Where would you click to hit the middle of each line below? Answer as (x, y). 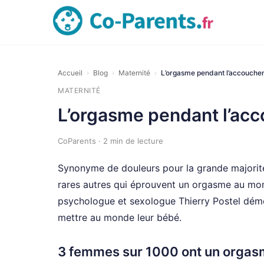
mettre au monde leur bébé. (120, 217)
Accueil (70, 73)
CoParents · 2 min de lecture (110, 141)
